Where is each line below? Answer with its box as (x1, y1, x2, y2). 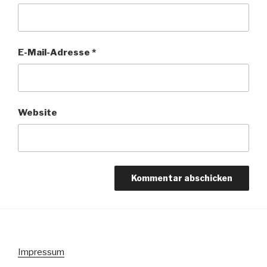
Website (18, 107, 57, 118)
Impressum (18, 246, 64, 257)
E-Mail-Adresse (18, 46, 92, 58)
